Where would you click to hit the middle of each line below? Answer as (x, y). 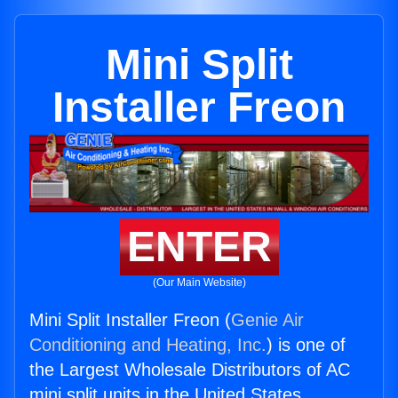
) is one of (306, 345)
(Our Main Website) (199, 283)
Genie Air (267, 320)
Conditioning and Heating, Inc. (148, 345)
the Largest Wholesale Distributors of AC (190, 370)
